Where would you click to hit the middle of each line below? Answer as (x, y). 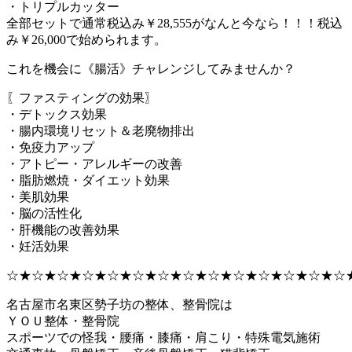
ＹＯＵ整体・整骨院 (63, 321)
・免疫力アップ (50, 148)
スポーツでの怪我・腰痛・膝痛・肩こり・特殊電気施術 (163, 338)
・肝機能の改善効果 (63, 230)
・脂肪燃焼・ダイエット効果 (88, 181)
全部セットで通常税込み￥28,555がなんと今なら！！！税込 (174, 24)
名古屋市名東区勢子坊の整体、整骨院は (119, 305)
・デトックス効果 (57, 115)
